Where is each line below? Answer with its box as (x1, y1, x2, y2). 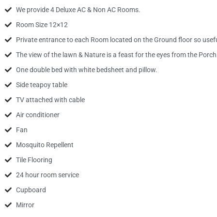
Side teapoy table (15, 80, 67, 89)
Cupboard (15, 186, 46, 194)
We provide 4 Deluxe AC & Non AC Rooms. (15, 5, 140, 14)
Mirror (15, 201, 34, 209)
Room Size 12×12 (15, 20, 68, 29)
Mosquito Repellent (15, 140, 74, 149)
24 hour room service (15, 170, 79, 179)
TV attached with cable (15, 95, 85, 104)
